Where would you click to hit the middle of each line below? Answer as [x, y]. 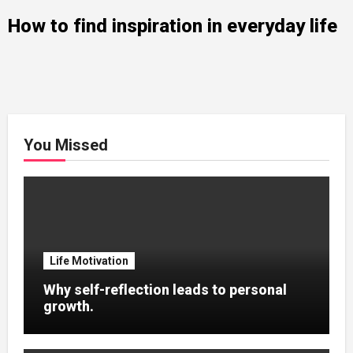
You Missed [65, 145]
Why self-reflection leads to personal [165, 289]
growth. [68, 306]
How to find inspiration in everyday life [172, 26]
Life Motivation [89, 260]
